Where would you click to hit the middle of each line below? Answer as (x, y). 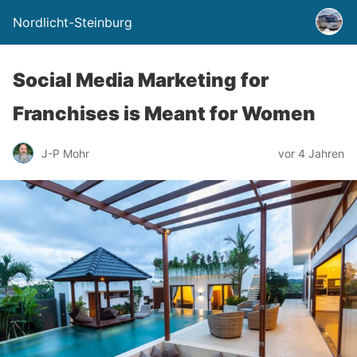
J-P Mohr (65, 153)
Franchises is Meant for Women (164, 114)
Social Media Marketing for (141, 80)
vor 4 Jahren (311, 153)
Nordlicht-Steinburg (73, 22)
